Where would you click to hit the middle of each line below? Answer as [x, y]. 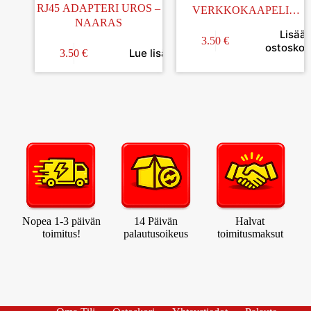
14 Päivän [155, 221]
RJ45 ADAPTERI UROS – [99, 8]
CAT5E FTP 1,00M [240, 24]
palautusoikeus [155, 234]
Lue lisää [151, 53]
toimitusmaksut [250, 234]
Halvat [250, 221]
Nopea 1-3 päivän [61, 221]
